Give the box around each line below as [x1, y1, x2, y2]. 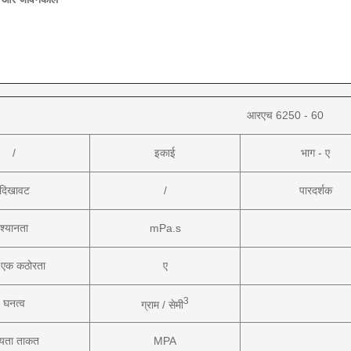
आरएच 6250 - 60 [247, 109, 324, 121]
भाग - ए [301, 147, 330, 159]
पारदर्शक [299, 184, 332, 197]
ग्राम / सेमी [141, 298, 183, 311]
